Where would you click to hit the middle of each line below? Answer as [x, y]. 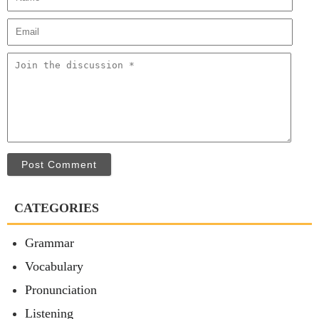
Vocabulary [54, 267]
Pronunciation [61, 290]
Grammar [49, 243]
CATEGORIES [57, 208]
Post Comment [59, 165]
